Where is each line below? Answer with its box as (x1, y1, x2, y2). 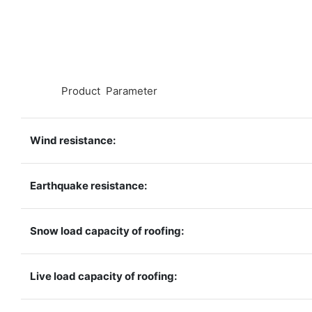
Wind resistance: (30, 133, 116, 147)
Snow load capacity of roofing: (30, 224, 185, 237)
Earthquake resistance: (30, 178, 148, 192)
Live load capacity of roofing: (30, 269, 178, 283)
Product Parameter (58, 84, 157, 97)
